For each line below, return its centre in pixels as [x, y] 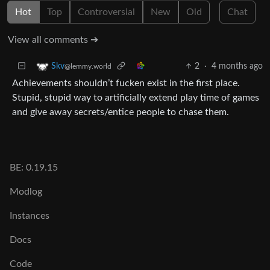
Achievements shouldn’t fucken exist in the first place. [126, 83]
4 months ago [237, 66]
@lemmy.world [88, 66]
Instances [30, 216]
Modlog [26, 192]
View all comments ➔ [53, 39]
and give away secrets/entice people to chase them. [121, 112]
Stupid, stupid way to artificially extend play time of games [136, 97]
